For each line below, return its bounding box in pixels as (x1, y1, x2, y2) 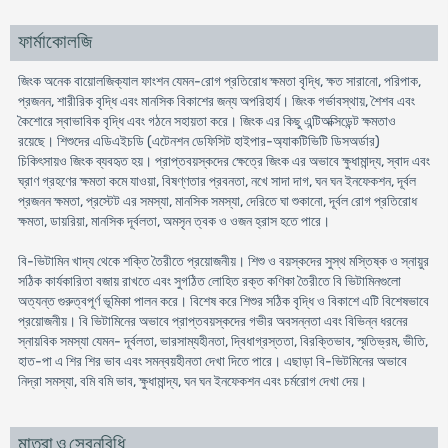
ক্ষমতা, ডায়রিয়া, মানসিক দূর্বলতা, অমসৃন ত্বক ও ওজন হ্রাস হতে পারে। (17, 213, 330, 230)
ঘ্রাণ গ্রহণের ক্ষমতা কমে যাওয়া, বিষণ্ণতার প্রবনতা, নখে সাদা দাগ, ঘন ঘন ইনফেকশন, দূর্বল (17, 173, 416, 190)
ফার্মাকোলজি (17, 33, 92, 52)
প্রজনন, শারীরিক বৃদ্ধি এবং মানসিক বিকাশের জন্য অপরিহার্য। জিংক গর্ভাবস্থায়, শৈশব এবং (17, 93, 415, 110)
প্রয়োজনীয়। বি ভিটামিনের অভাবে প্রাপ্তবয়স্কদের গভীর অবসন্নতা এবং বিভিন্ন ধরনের (17, 313, 408, 330)
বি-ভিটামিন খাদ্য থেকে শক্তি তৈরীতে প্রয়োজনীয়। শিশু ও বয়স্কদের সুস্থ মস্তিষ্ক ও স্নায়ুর (17, 253, 429, 270)
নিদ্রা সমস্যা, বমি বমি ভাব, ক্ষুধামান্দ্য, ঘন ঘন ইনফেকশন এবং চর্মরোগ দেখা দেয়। (17, 373, 367, 390)
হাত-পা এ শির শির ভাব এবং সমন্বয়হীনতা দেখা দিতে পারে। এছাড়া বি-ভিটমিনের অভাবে (17, 353, 407, 370)
